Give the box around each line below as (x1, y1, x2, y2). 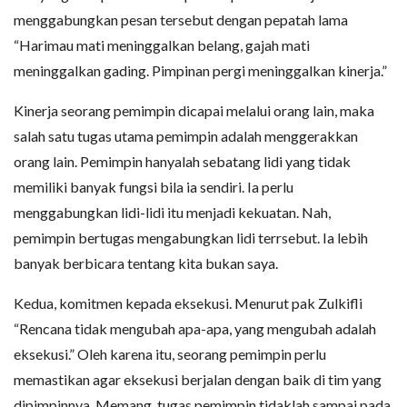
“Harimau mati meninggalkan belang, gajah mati (14, 35, 310, 54)
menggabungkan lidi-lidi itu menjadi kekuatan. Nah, (14, 203, 331, 221)
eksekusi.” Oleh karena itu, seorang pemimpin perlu (14, 344, 326, 362)
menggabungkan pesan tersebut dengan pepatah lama (14, 10, 348, 28)
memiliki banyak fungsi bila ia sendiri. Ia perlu (14, 177, 293, 195)
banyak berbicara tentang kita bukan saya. (14, 253, 278, 272)
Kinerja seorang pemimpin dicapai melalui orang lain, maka (14, 101, 374, 119)
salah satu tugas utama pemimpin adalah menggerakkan (14, 126, 358, 144)
